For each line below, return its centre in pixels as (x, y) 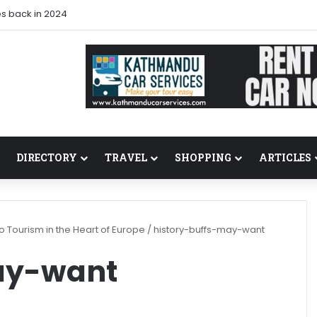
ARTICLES (285, 157)
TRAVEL (126, 157)
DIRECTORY (47, 157)
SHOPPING (203, 157)
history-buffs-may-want (209, 229)
